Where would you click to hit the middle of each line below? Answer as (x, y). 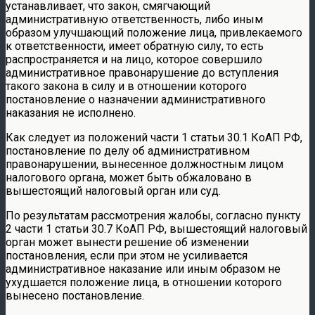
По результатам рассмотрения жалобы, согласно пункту (153, 215)
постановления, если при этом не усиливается (127, 255)
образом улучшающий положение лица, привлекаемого (154, 32)
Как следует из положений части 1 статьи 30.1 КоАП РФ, (154, 137)
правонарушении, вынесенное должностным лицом (144, 164)
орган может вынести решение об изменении (127, 242)
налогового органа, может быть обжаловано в (129, 177)
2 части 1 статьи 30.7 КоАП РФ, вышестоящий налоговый (156, 229)
